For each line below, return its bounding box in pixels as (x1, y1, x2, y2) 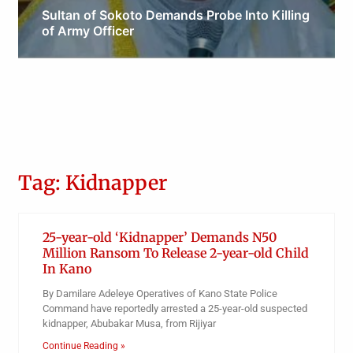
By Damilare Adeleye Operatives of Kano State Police (42, 288, 277, 300)
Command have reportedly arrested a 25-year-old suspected (42, 303, 307, 315)
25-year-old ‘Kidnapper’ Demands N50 (42, 229, 277, 246)
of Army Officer (41, 23, 134, 39)
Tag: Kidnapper (17, 170, 167, 196)
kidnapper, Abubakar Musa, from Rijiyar (42, 318, 216, 330)
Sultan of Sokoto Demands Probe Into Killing (41, 7, 310, 24)
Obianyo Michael (56, 46, 132, 59)
